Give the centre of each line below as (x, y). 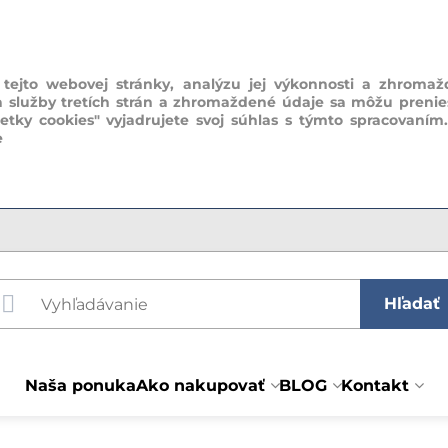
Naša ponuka (80, 385)
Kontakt (374, 385)
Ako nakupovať (200, 385)
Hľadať (411, 303)
